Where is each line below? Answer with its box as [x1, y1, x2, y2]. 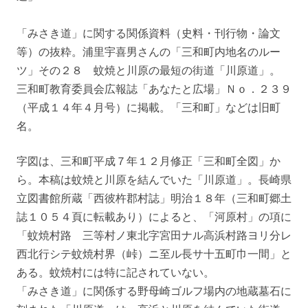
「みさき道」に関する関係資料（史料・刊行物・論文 [16, 25, 280, 41]
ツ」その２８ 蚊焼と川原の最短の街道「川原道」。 [16, 63, 280, 78]
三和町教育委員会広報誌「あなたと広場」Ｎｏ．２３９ [16, 81, 291, 97]
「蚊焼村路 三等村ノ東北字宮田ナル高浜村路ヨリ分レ [16, 228, 291, 243]
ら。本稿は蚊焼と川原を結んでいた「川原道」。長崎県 [16, 172, 291, 188]
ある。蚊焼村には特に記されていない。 [16, 265, 214, 280]
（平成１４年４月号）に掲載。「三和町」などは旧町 [16, 100, 280, 115]
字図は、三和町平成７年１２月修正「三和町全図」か [16, 153, 280, 169]
